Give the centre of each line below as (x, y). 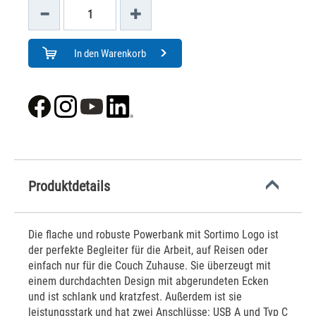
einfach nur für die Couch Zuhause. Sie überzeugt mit (150, 266)
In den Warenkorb (110, 54)
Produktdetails (69, 186)
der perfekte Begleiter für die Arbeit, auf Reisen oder (148, 250)
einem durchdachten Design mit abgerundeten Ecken (148, 281)
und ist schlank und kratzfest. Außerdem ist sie (135, 297)
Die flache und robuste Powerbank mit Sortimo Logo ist (153, 235)
